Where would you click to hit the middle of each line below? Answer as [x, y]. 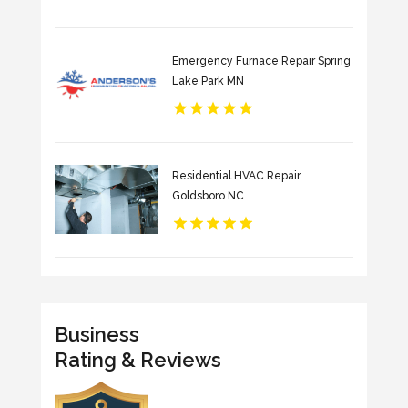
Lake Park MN [208, 82]
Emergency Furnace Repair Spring [261, 61]
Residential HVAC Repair [236, 176]
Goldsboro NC [208, 196]
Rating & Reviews [138, 359]
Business [97, 334]
